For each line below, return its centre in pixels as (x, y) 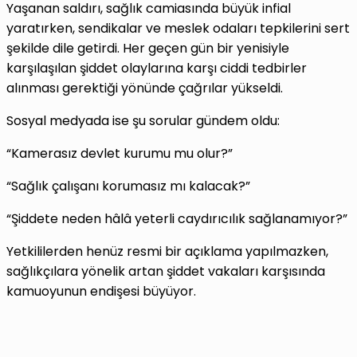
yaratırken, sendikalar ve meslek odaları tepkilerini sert (178, 29)
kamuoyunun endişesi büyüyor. (101, 292)
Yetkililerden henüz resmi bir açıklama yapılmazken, (167, 252)
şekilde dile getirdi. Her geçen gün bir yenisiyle (148, 49)
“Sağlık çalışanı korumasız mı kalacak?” (128, 186)
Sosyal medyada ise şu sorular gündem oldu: (143, 121)
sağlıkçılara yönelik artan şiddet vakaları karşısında (166, 272)
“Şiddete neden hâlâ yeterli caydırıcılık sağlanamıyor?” (177, 219)
